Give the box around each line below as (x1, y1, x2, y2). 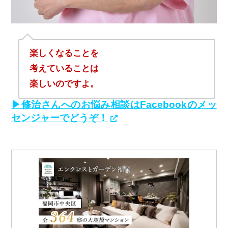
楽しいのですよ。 (29, 79, 99, 89)
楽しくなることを (29, 48, 99, 59)
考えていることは (29, 64, 99, 74)
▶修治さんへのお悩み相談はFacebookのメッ (11, 99, 217, 110)
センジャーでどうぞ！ (11, 112, 108, 123)
